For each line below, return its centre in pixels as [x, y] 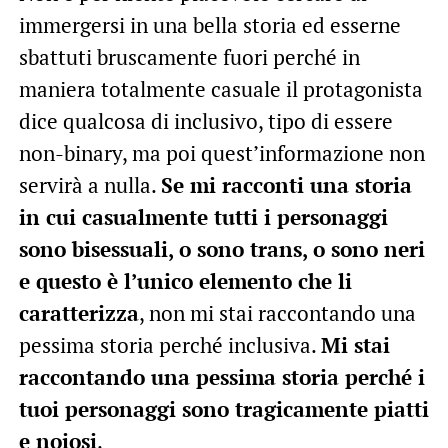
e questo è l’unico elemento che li [185, 280]
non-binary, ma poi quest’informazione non [221, 152]
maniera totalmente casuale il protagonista [220, 88]
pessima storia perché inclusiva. [169, 344]
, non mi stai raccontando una [277, 312]
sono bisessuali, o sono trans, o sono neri [221, 248]
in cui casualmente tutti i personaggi [203, 216]
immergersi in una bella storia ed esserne [209, 24]
